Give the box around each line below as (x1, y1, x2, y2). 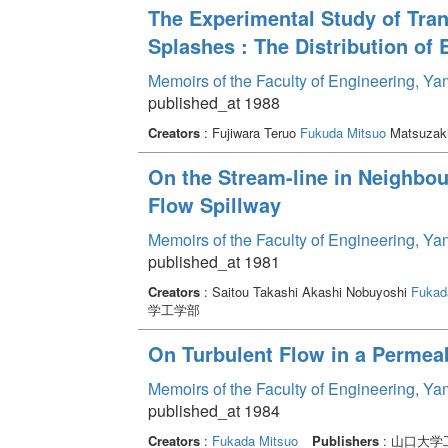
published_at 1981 (147, 249, 280, 273)
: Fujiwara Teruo (199, 122, 300, 142)
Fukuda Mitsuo (299, 122, 386, 142)
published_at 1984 (147, 398, 280, 422)
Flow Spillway (147, 189, 281, 219)
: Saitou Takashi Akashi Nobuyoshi (199, 281, 411, 301)
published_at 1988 (147, 90, 280, 114)
